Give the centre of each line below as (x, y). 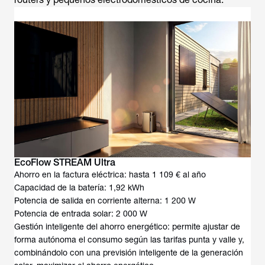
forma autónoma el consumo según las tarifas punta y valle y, (129, 240)
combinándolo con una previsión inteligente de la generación (129, 253)
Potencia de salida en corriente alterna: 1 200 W (105, 201)
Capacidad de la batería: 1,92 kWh (79, 188)
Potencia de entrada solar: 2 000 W (81, 214)
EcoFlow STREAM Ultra (65, 162)
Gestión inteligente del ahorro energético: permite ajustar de (127, 227)
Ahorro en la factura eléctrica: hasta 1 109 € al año (110, 174)
